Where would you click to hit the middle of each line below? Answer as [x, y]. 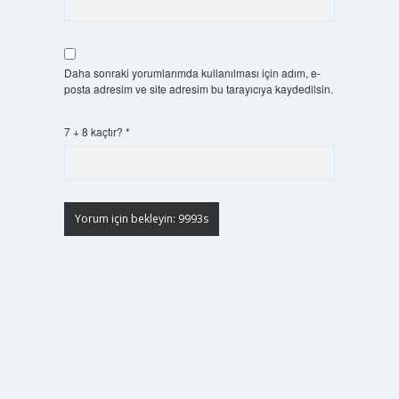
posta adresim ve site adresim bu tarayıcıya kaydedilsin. [198, 88]
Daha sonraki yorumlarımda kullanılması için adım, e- [192, 72]
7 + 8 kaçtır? [94, 131]
